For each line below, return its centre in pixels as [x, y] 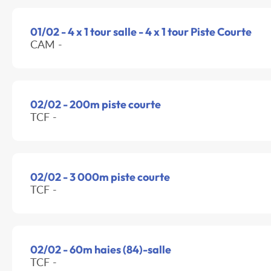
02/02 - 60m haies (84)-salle [101, 250]
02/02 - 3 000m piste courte [100, 177]
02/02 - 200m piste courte [96, 105]
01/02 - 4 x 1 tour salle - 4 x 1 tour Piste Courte [141, 32]
